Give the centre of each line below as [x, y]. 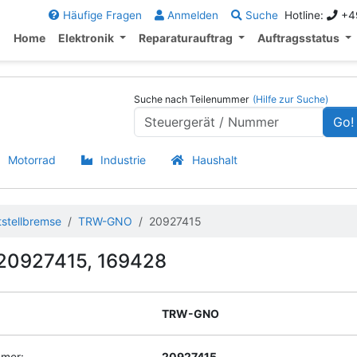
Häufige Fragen [100, 15]
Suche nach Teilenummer [191, 99]
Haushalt [215, 160]
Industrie [123, 160]
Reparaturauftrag [187, 38]
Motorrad [32, 160]
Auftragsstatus [300, 38]
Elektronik [88, 38]
